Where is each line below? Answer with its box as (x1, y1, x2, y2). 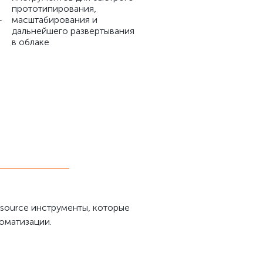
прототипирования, (12, 3, 96, 14)
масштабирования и (12, 14, 97, 25)
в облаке (12, 36, 49, 48)
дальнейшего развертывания (12, 25, 134, 36)
